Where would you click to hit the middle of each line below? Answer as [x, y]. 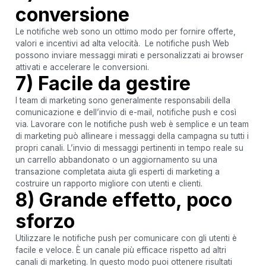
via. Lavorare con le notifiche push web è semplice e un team [132, 124]
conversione [72, 14]
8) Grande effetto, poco [123, 199]
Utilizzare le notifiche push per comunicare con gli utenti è [126, 238]
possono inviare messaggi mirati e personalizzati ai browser [129, 55]
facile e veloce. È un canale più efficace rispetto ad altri [121, 250]
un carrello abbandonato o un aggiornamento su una [116, 159]
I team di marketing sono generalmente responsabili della [123, 100]
